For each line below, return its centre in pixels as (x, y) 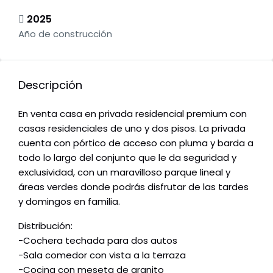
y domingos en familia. (69, 201)
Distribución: (45, 226)
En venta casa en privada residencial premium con (133, 114)
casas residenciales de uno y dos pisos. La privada (132, 128)
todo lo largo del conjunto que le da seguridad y (127, 158)
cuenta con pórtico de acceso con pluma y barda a (136, 143)
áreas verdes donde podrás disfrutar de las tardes (133, 187)
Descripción (50, 85)
